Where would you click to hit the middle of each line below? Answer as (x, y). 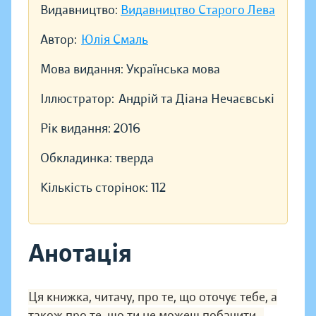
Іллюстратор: (77, 99)
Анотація (80, 254)
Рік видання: (77, 129)
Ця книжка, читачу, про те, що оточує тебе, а (153, 297)
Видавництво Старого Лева (198, 10)
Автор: (59, 40)
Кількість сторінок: (96, 188)
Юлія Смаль (115, 40)
